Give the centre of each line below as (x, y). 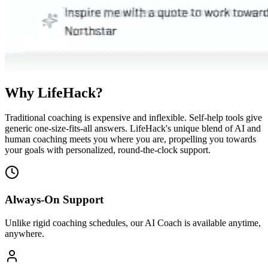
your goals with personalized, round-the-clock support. (108, 150)
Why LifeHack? (54, 92)
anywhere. (25, 233)
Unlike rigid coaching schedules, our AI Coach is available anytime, (133, 223)
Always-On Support (54, 200)
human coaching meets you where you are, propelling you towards (130, 139)
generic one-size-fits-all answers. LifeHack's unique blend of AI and (133, 129)
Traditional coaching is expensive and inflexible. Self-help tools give (133, 118)
